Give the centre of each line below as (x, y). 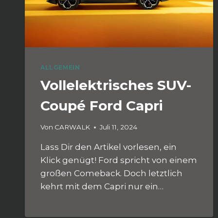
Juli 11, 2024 (119, 127)
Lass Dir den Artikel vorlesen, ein (109, 147)
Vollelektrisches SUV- (116, 85)
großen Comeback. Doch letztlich (111, 173)
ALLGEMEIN (60, 67)
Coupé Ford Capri (102, 105)
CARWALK (73, 127)
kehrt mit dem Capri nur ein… (102, 187)
